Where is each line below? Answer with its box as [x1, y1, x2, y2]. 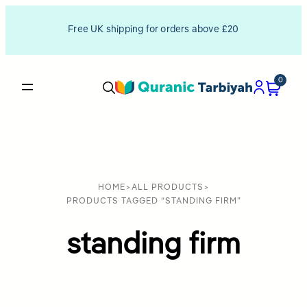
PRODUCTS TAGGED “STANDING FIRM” [66, 197, 241, 206]
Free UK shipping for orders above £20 [68, 25, 239, 35]
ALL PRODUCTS [131, 183, 204, 192]
